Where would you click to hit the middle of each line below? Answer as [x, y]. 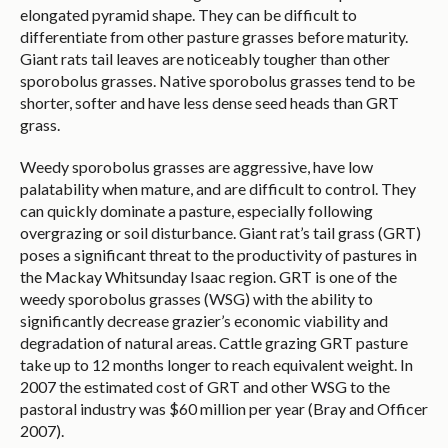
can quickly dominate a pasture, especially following [196, 211]
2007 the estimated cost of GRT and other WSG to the [205, 387]
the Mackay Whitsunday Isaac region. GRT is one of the [208, 277]
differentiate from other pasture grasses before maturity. [214, 37]
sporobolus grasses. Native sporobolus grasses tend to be [217, 81]
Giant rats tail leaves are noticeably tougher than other [205, 59]
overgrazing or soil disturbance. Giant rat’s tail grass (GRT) [220, 233]
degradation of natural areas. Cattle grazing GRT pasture [214, 343]
